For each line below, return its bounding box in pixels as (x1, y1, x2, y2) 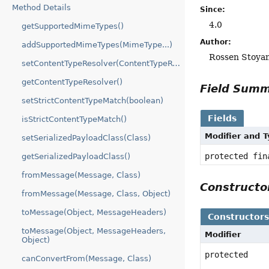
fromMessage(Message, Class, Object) (22, 189, 171, 198)
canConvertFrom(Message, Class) (22, 254, 151, 263)
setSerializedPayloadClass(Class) (22, 133, 151, 142)
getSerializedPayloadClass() (22, 152, 130, 161)
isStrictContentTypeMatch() (22, 115, 127, 124)
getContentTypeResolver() (22, 77, 122, 86)
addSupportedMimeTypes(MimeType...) (22, 40, 172, 49)
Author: (200, 37, 232, 46)
